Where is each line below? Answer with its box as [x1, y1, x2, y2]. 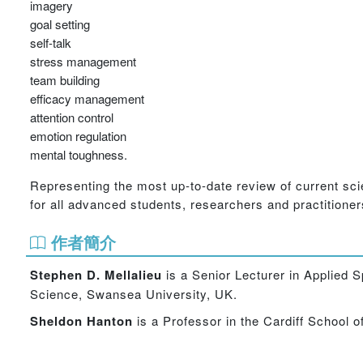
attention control [30, 109, 113, 126]
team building [30, 71, 100, 88]
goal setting [30, 15, 90, 32]
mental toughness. [30, 146, 127, 163]
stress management [30, 53, 136, 70]
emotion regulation [30, 127, 126, 144]
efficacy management [30, 90, 144, 107]
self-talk [30, 34, 71, 51]
